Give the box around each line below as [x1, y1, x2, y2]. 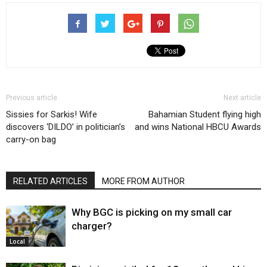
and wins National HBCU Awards [135, 122, 261, 133]
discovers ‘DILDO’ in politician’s [6, 122, 125, 133]
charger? [72, 220, 112, 232]
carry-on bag [6, 134, 56, 145]
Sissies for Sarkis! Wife [6, 109, 97, 120]
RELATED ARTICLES [13, 176, 88, 187]
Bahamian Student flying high [148, 109, 261, 120]
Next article [223, 94, 261, 103]
